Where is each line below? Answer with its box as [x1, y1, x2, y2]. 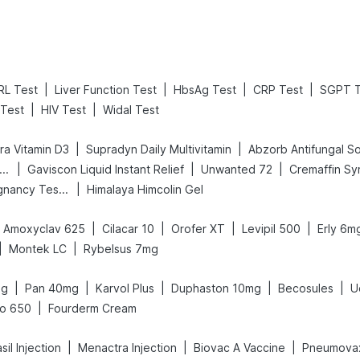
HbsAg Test [174, 83, 236, 96]
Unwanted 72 [201, 162, 272, 176]
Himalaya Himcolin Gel [87, 182, 203, 196]
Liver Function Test [55, 83, 157, 96]
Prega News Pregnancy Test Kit [59, 182, 68, 196]
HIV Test [41, 103, 86, 117]
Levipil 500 [242, 222, 301, 235]
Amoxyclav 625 [3, 222, 85, 235]
